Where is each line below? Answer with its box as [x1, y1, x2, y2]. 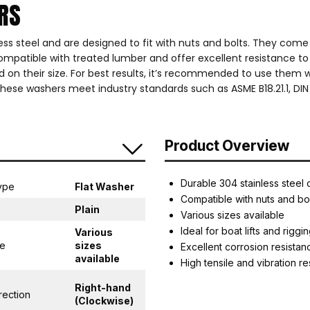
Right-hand [75, 281, 131, 293]
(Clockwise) [75, 294, 134, 307]
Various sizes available [181, 208, 285, 221]
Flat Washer [75, 180, 134, 192]
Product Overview [165, 137, 289, 155]
